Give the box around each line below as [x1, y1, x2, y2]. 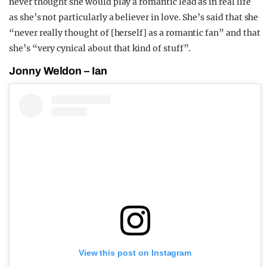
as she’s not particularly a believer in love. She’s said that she [9, 12, 259, 23]
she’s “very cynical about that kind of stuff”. [9, 43, 191, 54]
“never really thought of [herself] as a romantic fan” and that [9, 27, 260, 39]
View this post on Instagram [78, 248, 192, 258]
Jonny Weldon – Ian [9, 65, 107, 77]
